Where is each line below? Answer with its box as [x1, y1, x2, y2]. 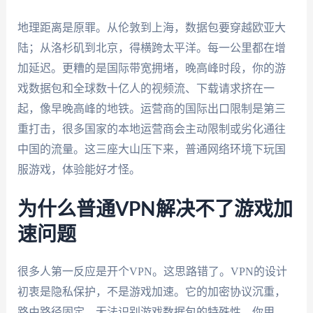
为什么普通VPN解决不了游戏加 [17, 200, 293, 220]
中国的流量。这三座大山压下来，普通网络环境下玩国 [17, 143, 286, 155]
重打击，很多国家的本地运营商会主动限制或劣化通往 [17, 122, 286, 135]
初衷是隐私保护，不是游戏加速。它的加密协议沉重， [17, 286, 286, 298]
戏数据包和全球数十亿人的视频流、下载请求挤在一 [17, 82, 275, 94]
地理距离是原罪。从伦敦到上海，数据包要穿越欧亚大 [17, 21, 286, 34]
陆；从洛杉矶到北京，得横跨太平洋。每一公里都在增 [17, 41, 286, 54]
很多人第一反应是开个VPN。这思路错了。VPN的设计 [17, 265, 287, 278]
